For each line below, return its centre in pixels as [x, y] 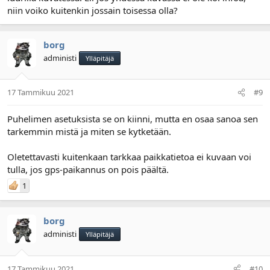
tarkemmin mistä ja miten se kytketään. [89, 131]
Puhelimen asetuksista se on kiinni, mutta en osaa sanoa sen [133, 119]
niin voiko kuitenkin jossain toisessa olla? [93, 10]
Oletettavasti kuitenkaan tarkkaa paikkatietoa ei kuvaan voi [129, 157]
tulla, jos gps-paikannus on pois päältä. [88, 169]
